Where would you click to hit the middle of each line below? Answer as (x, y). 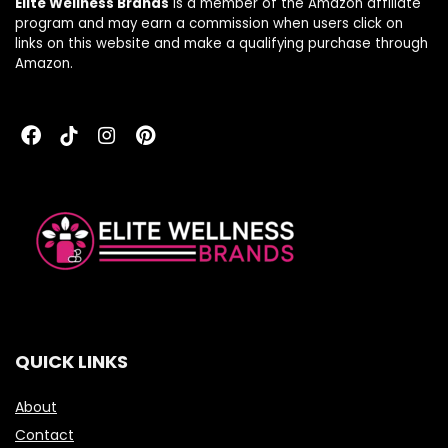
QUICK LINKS (71, 362)
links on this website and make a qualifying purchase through (221, 44)
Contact (44, 435)
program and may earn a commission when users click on (209, 24)
